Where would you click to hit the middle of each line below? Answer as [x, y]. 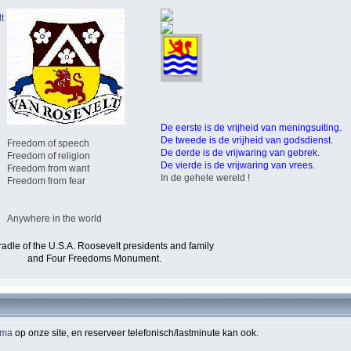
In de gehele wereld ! [205, 178]
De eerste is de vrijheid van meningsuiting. [251, 128]
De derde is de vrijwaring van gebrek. [240, 153]
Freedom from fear [46, 181]
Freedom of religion [49, 156]
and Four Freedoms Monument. [94, 258]
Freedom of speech [48, 143]
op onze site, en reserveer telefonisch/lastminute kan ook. [136, 333]
